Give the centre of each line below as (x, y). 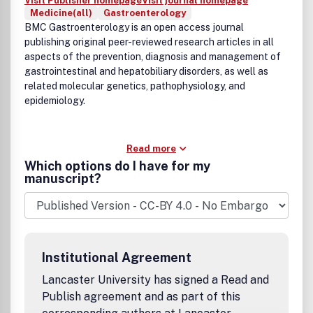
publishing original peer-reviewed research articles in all (149, 42)
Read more (151, 148)
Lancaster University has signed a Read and (155, 280)
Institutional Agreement (117, 257)
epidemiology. (55, 101)
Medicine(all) (61, 13)
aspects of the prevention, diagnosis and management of (153, 57)
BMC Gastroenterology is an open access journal (134, 27)
